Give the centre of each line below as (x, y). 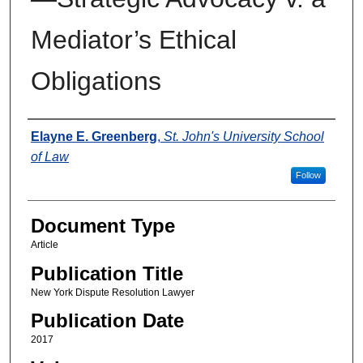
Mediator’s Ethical (133, 40)
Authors (60, 135)
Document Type (102, 226)
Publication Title (107, 273)
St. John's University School (243, 137)
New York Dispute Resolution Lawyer (112, 292)
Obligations (96, 81)
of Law (49, 157)
